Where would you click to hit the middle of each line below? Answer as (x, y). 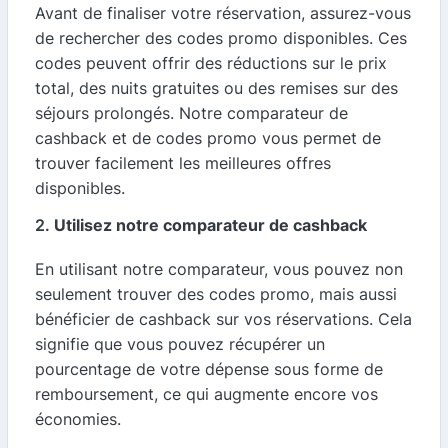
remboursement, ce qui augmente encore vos (206, 394)
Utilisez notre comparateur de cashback (210, 225)
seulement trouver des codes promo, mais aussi (216, 294)
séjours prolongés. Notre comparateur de (191, 113)
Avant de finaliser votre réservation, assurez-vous (223, 13)
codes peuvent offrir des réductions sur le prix (211, 63)
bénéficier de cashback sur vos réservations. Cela (223, 319)
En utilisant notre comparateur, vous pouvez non (219, 269)
